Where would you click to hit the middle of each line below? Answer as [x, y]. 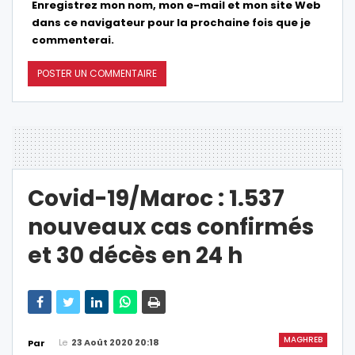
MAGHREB [303, 339]
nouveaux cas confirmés [171, 227]
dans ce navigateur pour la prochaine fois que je [171, 22]
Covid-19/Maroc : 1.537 [156, 198]
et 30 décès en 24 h [135, 255]
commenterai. [73, 40]
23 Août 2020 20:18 [115, 342]
